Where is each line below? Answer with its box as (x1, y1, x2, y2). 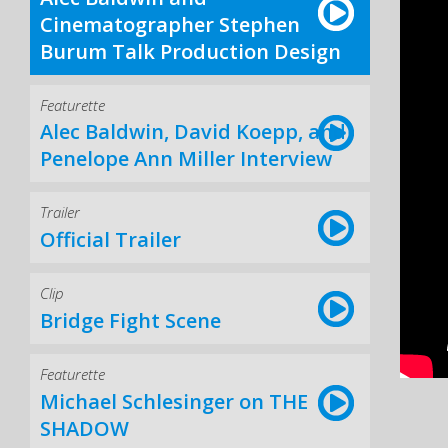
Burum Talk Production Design (40, 37, 341, 65)
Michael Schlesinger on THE (40, 387, 308, 415)
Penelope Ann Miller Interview (40, 145, 332, 173)
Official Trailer (40, 226, 181, 254)
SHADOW (40, 414, 129, 442)
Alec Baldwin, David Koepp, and (40, 118, 346, 146)
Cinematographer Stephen (40, 10, 300, 38)
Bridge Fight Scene (40, 306, 221, 334)
